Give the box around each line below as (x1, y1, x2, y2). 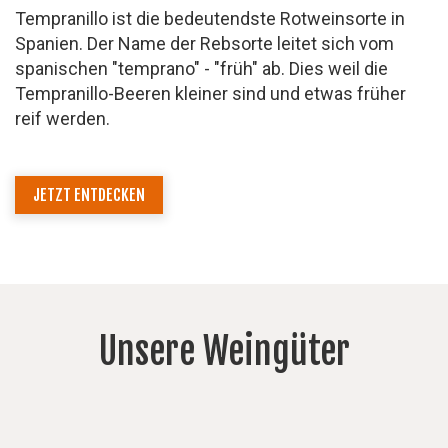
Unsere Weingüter (98, 328, 350, 374)
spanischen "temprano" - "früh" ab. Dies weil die (15, 57, 388, 79)
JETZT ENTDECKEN (33, 184, 145, 205)
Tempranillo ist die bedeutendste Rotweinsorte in (15, 7, 405, 29)
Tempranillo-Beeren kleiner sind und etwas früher (15, 82, 406, 104)
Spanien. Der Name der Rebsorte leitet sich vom (15, 32, 394, 54)
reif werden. (15, 107, 110, 129)
